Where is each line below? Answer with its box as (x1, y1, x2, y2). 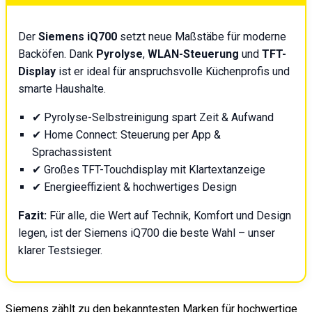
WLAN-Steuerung (148, 47, 239, 61)
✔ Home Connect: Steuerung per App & (32, 128, 221, 142)
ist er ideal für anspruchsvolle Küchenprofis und (56, 65, 290, 79)
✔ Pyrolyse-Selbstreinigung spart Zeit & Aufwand (32, 111, 274, 125)
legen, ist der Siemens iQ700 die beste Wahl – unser (18, 226, 275, 240)
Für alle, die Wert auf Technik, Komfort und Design (47, 209, 291, 223)
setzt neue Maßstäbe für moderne (117, 30, 286, 44)
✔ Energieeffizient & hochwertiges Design (32, 180, 237, 194)
